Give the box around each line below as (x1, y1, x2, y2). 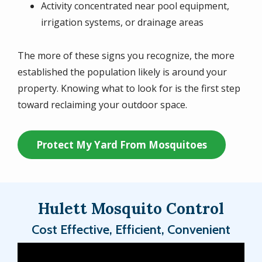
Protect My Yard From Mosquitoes (36, 137, 207, 151)
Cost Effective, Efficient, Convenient (32, 221, 230, 237)
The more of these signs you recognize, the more (18, 49, 235, 62)
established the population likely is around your (18, 65, 227, 78)
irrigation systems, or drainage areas (41, 15, 204, 29)
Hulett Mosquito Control (38, 198, 224, 218)
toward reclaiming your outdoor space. (18, 98, 187, 111)
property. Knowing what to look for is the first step (18, 81, 240, 95)
